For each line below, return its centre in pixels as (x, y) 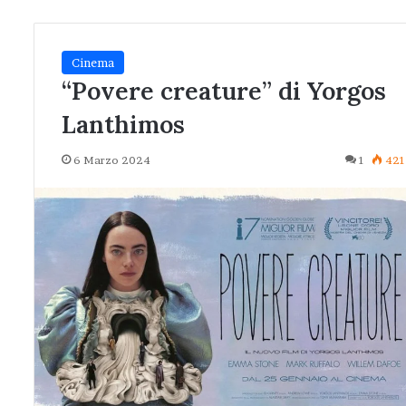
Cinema (93, 63)
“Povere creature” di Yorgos (224, 91)
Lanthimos (123, 124)
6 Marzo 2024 (112, 160)
